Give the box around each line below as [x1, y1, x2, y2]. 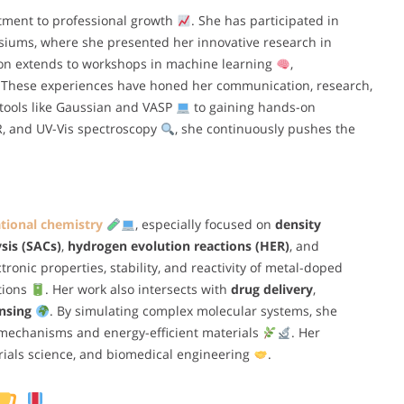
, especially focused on [134, 216, 275, 234]
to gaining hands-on [189, 98, 316, 116]
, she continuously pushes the [174, 120, 355, 138]
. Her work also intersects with [44, 280, 231, 298]
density [274, 216, 321, 234]
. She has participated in [190, 12, 339, 30]
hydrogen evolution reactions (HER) [68, 237, 289, 255]
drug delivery [230, 280, 313, 298]
